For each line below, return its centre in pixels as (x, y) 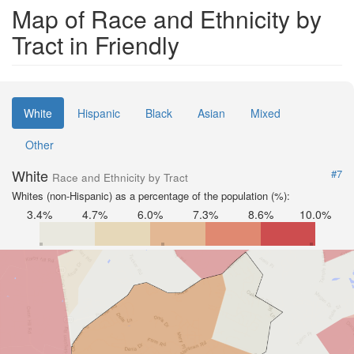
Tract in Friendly (96, 45)
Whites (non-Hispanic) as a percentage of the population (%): (151, 196)
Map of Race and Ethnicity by (167, 19)
